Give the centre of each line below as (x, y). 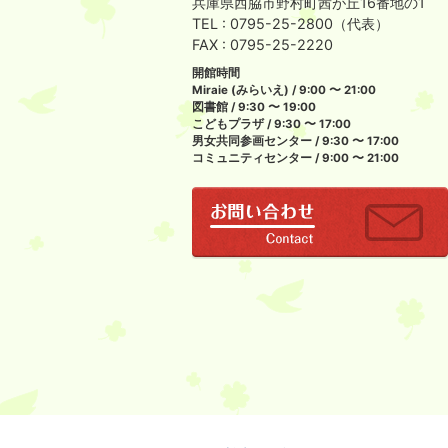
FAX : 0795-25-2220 (262, 44)
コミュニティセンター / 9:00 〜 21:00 (295, 158)
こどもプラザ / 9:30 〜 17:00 (271, 124)
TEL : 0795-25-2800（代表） (290, 23)
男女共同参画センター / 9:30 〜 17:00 (295, 141)
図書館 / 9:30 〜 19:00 (254, 107)
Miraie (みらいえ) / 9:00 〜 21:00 (284, 90)
